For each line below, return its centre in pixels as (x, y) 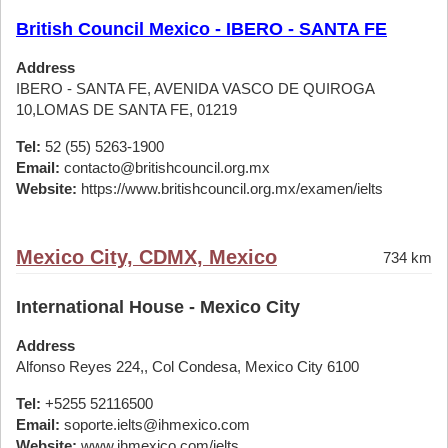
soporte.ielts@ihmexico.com (155, 424)
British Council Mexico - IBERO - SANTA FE (201, 29)
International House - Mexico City (158, 307)
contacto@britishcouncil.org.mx (165, 167)
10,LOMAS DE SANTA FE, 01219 (126, 109)
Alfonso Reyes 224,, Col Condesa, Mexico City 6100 (187, 366)
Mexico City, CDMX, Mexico (146, 257)
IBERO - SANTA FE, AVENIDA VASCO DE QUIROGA (195, 88)
